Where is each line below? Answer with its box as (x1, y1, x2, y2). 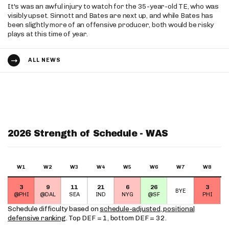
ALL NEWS (28, 57, 61, 64)
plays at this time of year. (8, 29, 88, 38)
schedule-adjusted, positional (100, 204, 195, 213)
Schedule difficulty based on (8, 204, 100, 213)
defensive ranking (8, 213, 66, 222)
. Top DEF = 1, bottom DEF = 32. (65, 213, 167, 222)
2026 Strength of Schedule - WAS (8, 128, 168, 139)
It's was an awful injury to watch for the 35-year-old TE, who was (8, 2, 219, 11)
